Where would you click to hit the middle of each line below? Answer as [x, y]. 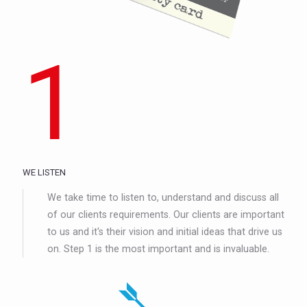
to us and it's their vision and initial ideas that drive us [165, 231]
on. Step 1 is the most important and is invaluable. [158, 248]
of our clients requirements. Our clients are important [166, 214]
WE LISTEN [44, 172]
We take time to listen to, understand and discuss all [163, 197]
